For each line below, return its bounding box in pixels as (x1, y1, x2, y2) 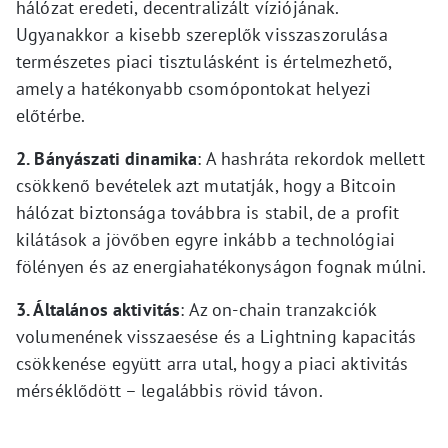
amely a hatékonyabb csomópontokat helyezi (16, 76, 372, 100)
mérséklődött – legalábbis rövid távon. (16, 378, 323, 402)
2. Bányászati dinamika (16, 146, 198, 170)
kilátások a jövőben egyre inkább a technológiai (16, 227, 396, 251)
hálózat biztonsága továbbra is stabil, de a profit (16, 200, 400, 224)
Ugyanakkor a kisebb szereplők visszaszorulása (16, 22, 388, 46)
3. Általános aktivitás (16, 297, 181, 321)
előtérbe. (16, 103, 86, 127)
